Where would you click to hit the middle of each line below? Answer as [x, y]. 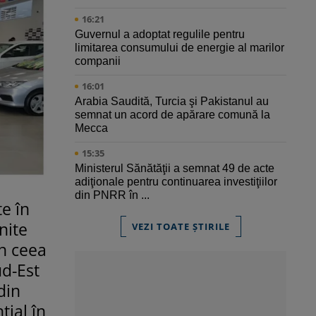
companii [98, 61]
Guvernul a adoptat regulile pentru [160, 35]
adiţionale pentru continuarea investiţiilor [176, 182]
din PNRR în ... [112, 195]
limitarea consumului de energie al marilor [180, 48]
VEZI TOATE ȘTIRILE [181, 227]
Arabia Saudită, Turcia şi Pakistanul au [172, 102]
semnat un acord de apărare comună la [172, 115]
